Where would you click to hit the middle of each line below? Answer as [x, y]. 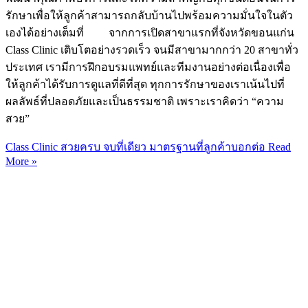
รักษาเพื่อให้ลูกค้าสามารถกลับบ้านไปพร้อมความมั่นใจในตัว [149, 16]
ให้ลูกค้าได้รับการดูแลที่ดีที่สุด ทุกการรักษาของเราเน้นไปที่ [145, 85]
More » [21, 162]
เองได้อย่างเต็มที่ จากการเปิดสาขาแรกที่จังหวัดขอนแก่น [150, 33]
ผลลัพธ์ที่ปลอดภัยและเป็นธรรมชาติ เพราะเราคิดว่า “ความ [145, 102]
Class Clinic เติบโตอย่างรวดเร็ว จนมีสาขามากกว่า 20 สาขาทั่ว [152, 50]
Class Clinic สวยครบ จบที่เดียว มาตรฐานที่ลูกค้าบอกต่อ [135, 147]
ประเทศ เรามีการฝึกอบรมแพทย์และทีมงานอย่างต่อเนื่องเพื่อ [148, 67]
